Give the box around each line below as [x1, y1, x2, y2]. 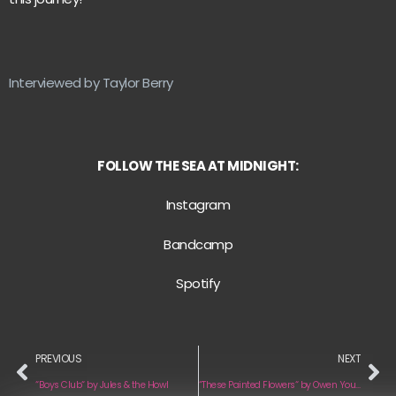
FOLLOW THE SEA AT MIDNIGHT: [97, 156, 299, 176]
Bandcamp [164, 234, 232, 254]
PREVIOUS [35, 350, 81, 366]
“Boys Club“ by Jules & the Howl [35, 377, 169, 392]
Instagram [165, 195, 231, 215]
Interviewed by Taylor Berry [9, 72, 173, 92]
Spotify [176, 274, 220, 293]
